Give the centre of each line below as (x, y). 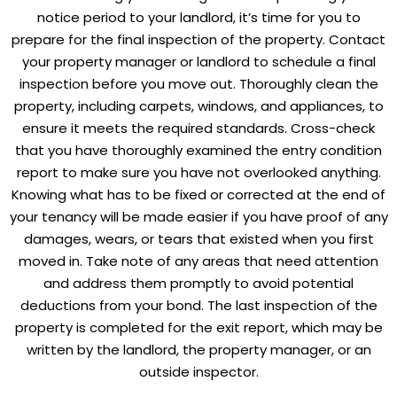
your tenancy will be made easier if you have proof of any (198, 216)
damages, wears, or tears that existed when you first (198, 238)
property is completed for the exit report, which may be (198, 327)
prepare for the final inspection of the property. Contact (198, 39)
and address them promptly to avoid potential (198, 283)
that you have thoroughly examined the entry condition (198, 150)
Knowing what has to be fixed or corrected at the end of (198, 194)
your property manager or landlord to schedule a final (198, 61)
